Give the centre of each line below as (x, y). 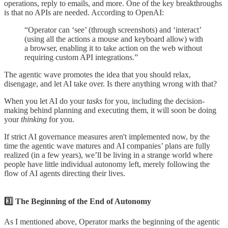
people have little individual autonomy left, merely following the (107, 164)
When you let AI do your (45, 101)
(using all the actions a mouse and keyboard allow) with (114, 39)
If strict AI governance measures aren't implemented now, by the (107, 136)
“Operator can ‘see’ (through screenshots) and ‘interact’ (113, 30)
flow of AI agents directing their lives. (65, 173)
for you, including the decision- (154, 101)
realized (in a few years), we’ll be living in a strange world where (108, 155)
